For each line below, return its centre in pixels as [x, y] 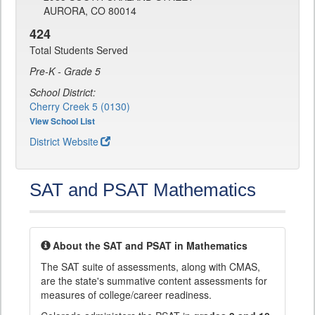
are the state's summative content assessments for [154, 281]
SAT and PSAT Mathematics [143, 190]
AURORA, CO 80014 [90, 11]
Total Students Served [79, 50]
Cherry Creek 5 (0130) [80, 106]
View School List [62, 121]
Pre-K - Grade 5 [65, 71]
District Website [64, 141]
